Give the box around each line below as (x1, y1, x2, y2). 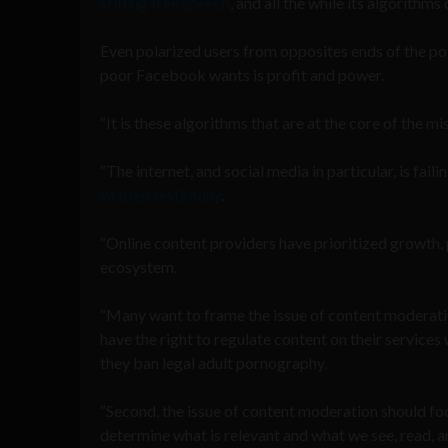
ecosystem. (100, 256, 177, 276)
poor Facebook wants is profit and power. (100, 64, 384, 84)
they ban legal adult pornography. (100, 352, 327, 372)
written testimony (100, 184, 221, 204)
